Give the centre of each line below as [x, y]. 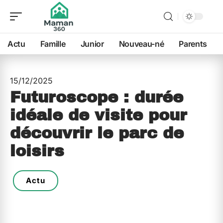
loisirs [37, 151]
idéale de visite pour [98, 115]
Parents [193, 44]
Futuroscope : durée [97, 97]
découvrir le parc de [97, 133]
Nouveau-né [141, 44]
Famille [53, 44]
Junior [92, 44]
